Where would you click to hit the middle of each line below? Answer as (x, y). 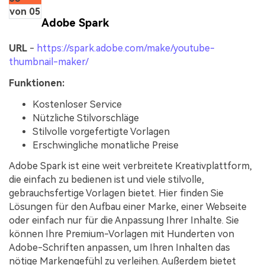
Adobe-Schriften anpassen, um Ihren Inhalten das (119, 248)
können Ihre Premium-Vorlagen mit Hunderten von (122, 234)
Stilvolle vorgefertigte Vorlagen (101, 131)
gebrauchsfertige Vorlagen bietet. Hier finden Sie (116, 193)
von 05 (25, 12)
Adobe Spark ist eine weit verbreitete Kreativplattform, (130, 166)
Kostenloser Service (77, 104)
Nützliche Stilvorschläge (86, 118)
